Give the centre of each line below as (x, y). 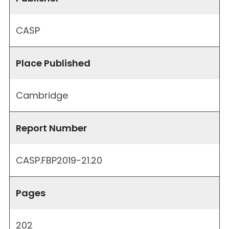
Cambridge (42, 95)
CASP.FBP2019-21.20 (59, 160)
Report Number (51, 128)
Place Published (53, 63)
